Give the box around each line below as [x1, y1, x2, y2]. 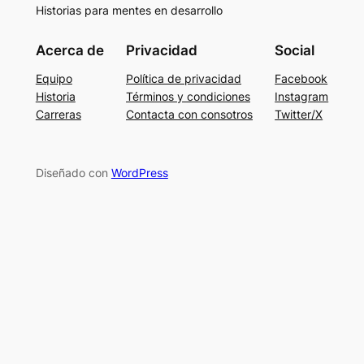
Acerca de [35, 42, 104, 59]
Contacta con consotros [126, 107, 253, 122]
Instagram [275, 89, 329, 104]
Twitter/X [275, 107, 323, 122]
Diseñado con [35, 166, 111, 180]
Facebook [275, 71, 328, 86]
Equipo [35, 71, 72, 86]
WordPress [110, 166, 168, 180]
